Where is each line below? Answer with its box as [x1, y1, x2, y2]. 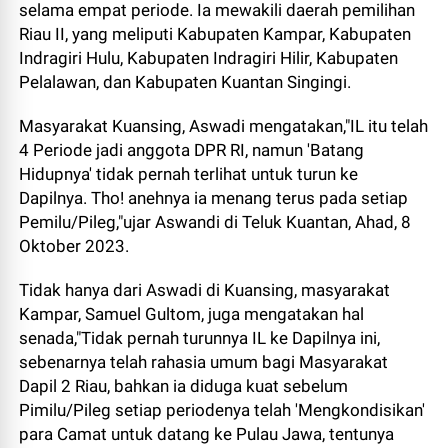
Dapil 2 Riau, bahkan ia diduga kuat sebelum [19, 376, 349, 397]
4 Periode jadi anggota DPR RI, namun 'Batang [19, 140, 365, 161]
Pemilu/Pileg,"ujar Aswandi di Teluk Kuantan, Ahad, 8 [19, 212, 412, 233]
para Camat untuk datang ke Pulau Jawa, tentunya [19, 424, 395, 445]
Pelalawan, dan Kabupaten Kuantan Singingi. [19, 72, 356, 93]
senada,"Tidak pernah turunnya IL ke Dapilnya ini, [19, 328, 381, 349]
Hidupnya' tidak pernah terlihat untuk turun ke [19, 164, 359, 185]
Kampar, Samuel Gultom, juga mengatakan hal [19, 304, 365, 325]
